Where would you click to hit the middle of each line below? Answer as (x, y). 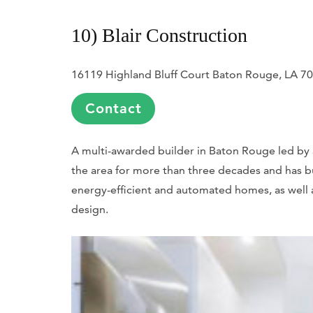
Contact (113, 109)
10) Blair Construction (159, 36)
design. (90, 210)
